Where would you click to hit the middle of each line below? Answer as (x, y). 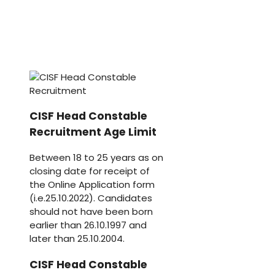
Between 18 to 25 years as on (96, 157)
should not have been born (91, 211)
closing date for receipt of (90, 171)
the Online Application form (92, 184)
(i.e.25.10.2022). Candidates (91, 198)
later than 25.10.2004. (77, 238)
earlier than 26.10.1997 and (88, 225)
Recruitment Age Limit (93, 132)
